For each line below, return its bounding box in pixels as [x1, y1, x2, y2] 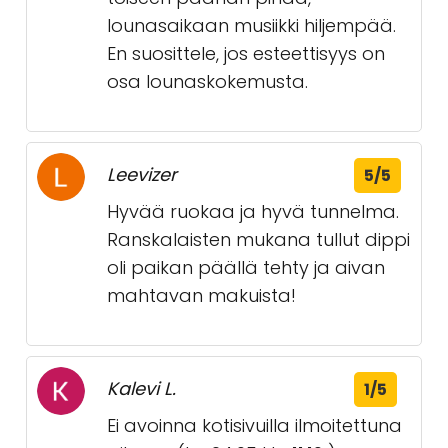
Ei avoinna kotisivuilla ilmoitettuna [107, 413, 402, 438]
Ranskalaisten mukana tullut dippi [107, 227, 410, 252]
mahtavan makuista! [107, 283, 296, 308]
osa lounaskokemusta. [107, 69, 308, 94]
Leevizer [107, 162, 177, 187]
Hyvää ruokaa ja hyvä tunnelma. [107, 199, 399, 224]
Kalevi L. [107, 376, 176, 401]
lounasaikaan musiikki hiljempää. [107, 13, 396, 38]
